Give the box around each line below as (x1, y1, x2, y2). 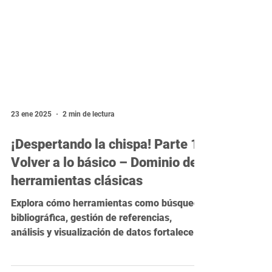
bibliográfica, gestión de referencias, (11, 239, 172, 250)
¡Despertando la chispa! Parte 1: (11, 163, 203, 178)
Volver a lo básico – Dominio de (11, 182, 197, 197)
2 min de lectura (63, 137, 114, 145)
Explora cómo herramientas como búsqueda (11, 224, 205, 236)
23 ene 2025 (11, 137, 52, 145)
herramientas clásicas (11, 200, 143, 215)
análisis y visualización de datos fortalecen (11, 253, 199, 265)
